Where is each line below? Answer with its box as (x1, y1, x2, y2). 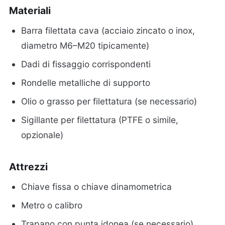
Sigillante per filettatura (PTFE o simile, (21, 114, 179, 125)
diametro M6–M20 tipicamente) (21, 40, 150, 51)
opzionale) (21, 129, 64, 140)
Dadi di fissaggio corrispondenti (21, 59, 151, 70)
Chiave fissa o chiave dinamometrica (21, 181, 172, 192)
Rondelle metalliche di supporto (21, 77, 151, 88)
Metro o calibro (21, 199, 83, 210)
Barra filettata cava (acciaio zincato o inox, (21, 25, 195, 36)
